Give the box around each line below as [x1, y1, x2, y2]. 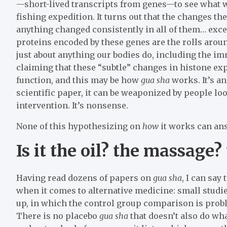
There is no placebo [16, 210, 99, 221]
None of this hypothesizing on [16, 121, 142, 131]
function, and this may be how [16, 74, 141, 85]
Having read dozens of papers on [16, 172, 153, 183]
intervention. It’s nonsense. [16, 100, 128, 110]
